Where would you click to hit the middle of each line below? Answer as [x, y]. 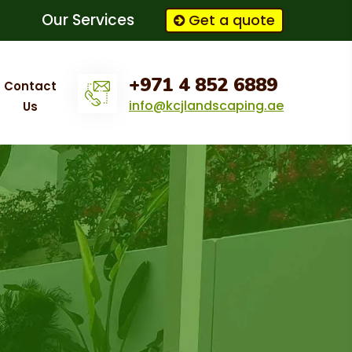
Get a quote [232, 20]
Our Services [88, 20]
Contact [31, 86]
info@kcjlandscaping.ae [206, 105]
